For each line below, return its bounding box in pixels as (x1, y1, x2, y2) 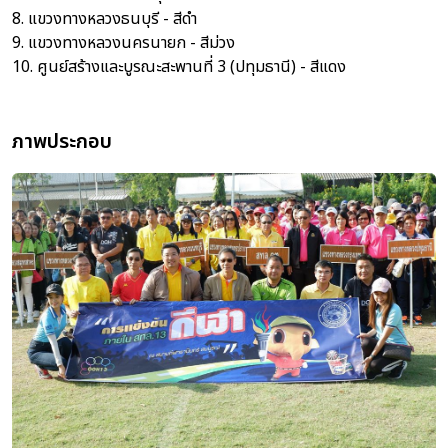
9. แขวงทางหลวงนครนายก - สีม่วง (12, 31, 235, 55)
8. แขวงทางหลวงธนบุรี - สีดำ (12, 7, 197, 31)
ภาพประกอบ (12, 127, 112, 157)
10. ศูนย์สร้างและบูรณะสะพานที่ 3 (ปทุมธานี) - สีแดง (12, 55, 346, 79)
